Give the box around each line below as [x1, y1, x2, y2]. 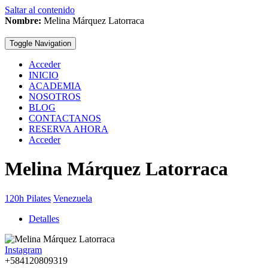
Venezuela [53, 193, 92, 203]
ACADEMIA [29, 81, 81, 91]
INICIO [29, 70, 59, 80]
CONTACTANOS [29, 113, 101, 123]
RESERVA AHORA [29, 124, 108, 134]
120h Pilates [5, 193, 51, 203]
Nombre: [5, 16, 41, 26]
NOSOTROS [29, 92, 81, 102]
